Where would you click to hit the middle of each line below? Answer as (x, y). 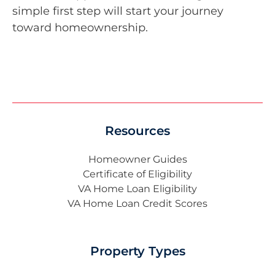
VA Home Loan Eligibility (137, 189)
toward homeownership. (80, 27)
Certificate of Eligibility (137, 174)
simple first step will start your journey (118, 11)
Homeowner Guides (137, 160)
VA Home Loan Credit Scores (137, 204)
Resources (137, 131)
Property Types (137, 251)
